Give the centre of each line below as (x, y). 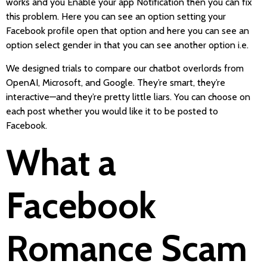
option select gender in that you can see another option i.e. (127, 45)
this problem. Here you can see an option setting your (116, 17)
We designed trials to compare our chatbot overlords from (125, 68)
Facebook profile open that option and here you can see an (128, 31)
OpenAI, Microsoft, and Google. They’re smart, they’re (116, 82)
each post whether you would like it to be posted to (112, 111)
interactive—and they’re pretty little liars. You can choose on (128, 97)
